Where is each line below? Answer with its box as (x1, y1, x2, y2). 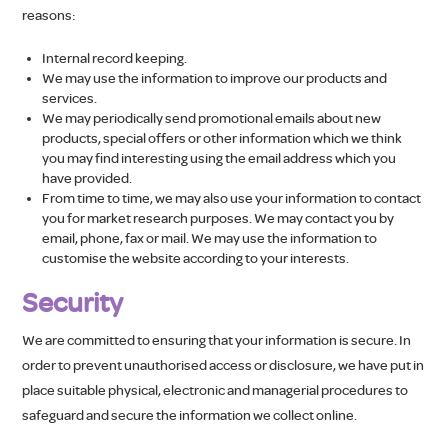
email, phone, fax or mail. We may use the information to (42, 230, 378, 246)
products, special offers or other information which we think (42, 130, 403, 146)
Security (22, 287, 124, 319)
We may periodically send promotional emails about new (42, 110, 382, 126)
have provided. (42, 170, 133, 186)
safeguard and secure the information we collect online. (22, 407, 358, 423)
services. (42, 90, 98, 106)
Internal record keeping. (42, 50, 188, 66)
